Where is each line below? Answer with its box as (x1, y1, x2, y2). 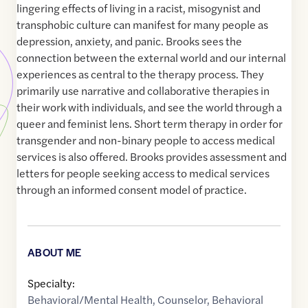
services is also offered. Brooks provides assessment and (16, 148, 287, 165)
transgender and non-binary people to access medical (16, 132, 275, 148)
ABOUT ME (27, 245, 82, 260)
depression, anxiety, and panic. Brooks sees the (16, 33, 242, 49)
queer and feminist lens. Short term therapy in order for (16, 115, 283, 132)
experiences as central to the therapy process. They (16, 66, 264, 82)
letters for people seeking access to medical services (16, 165, 269, 181)
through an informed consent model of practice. (16, 181, 247, 198)
